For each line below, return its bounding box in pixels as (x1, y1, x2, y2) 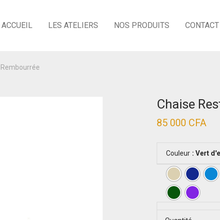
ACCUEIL (1, 21, 32, 30)
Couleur (166, 149, 190, 157)
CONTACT (185, 21, 219, 30)
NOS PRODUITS (113, 21, 169, 30)
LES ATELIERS (48, 21, 98, 30)
